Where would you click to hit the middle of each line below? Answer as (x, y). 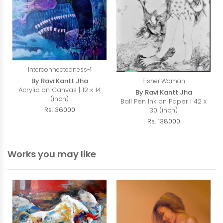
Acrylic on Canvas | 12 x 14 (59, 90)
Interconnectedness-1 (59, 70)
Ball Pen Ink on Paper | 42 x (164, 101)
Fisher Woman (164, 81)
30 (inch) (164, 110)
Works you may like (52, 154)
